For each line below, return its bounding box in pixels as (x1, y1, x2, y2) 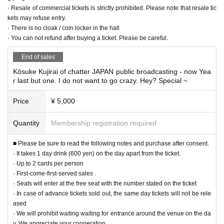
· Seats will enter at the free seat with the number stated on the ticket (13, 179, 196, 187)
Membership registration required (51, 118, 156, 127)
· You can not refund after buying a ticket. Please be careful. (7, 34, 168, 41)
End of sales (21, 53, 55, 60)
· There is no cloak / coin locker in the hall (7, 24, 119, 31)
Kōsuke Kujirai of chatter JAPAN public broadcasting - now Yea (13, 67, 211, 75)
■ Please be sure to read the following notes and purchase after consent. (13, 139, 209, 147)
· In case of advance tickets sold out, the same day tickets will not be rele (13, 189, 211, 197)
